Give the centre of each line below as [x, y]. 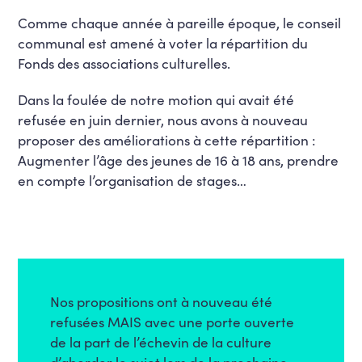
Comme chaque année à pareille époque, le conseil [180, 22]
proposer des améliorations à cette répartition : [167, 139]
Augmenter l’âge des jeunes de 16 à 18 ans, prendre [179, 160]
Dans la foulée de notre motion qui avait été [156, 99]
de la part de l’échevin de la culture [161, 341]
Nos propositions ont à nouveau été [162, 301]
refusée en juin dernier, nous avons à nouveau [163, 119]
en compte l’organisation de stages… [133, 180]
